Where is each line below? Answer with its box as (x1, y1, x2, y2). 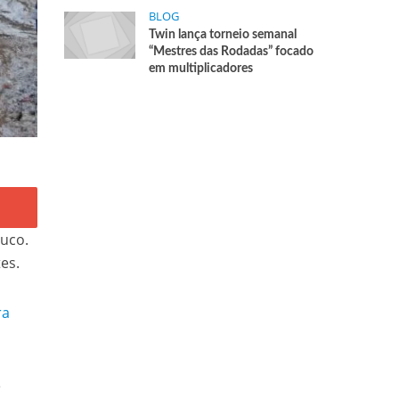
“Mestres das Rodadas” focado (149, 45, 314, 58)
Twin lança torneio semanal (149, 28, 297, 41)
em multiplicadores (149, 62, 254, 75)
